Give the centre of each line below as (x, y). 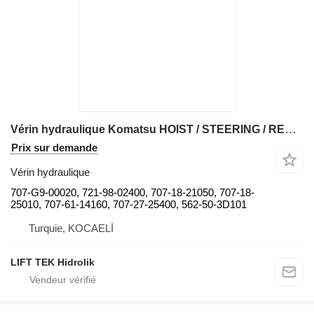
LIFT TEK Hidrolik (53, 262)
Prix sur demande (54, 148)
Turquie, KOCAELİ (71, 228)
